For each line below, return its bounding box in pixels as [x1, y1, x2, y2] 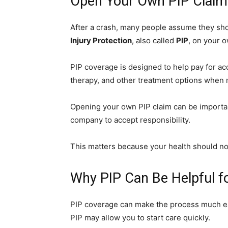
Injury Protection [70, 36, 132, 46]
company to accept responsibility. [70, 115, 190, 125]
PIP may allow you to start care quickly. [70, 213, 210, 223]
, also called [132, 36, 176, 46]
